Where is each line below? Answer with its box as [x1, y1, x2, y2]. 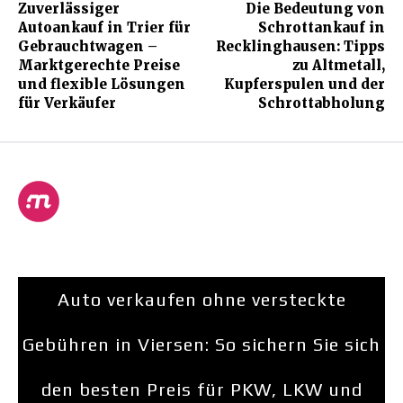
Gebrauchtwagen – [18, 38, 157, 56]
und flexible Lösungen [18, 76, 185, 94]
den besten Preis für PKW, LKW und [40, 379, 363, 400]
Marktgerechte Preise [18, 57, 180, 75]
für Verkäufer [18, 94, 116, 112]
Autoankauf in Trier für [18, 19, 191, 37]
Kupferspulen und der [223, 76, 385, 94]
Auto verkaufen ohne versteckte [57, 289, 346, 310]
